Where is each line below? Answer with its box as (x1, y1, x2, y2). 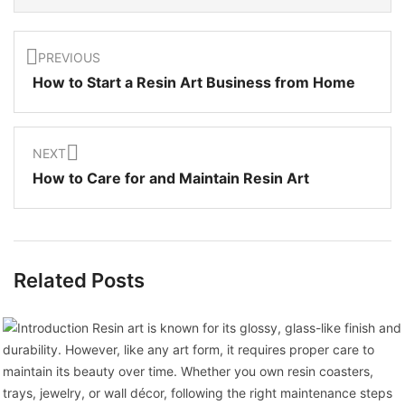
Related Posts (14, 268, 145, 292)
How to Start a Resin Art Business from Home (33, 72, 355, 91)
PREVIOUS (38, 49, 100, 65)
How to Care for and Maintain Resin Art (33, 168, 309, 187)
